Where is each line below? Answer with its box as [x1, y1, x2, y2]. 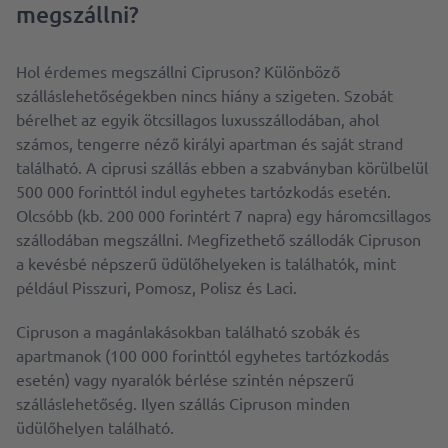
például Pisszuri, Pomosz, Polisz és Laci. [16, 277, 297, 297]
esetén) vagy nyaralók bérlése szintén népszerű [16, 369, 354, 389]
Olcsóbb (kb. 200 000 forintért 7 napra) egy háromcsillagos [16, 205, 431, 225]
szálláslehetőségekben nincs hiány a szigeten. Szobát [16, 85, 393, 105]
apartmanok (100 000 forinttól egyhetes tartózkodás [16, 345, 389, 365]
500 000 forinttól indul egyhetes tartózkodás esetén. [16, 181, 391, 201]
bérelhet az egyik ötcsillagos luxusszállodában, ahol [16, 109, 379, 129]
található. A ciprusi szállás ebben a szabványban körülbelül [16, 157, 428, 177]
